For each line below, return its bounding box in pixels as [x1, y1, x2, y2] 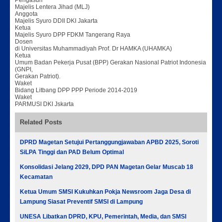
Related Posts [20, 118, 62, 126]
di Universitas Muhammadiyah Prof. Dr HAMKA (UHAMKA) [15, 45, 172, 53]
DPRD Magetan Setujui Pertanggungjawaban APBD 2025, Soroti [20, 139, 199, 146]
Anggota [15, 10, 38, 18]
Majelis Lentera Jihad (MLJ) [15, 3, 90, 11]
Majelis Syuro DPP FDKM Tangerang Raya [15, 31, 130, 39]
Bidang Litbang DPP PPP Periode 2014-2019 [15, 87, 137, 94]
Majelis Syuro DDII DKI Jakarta [15, 17, 98, 25]
